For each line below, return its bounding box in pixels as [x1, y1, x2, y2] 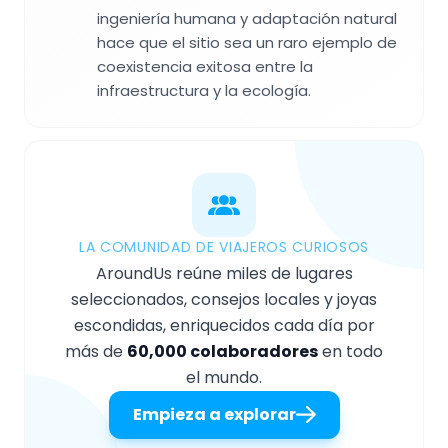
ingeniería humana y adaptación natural [97, 8, 397, 30]
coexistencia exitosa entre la [97, 56, 313, 78]
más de [65, 340, 127, 364]
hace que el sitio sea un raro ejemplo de [97, 32, 397, 54]
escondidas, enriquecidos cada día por [73, 314, 375, 338]
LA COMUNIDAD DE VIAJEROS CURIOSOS [78, 237, 370, 258]
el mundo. [186, 366, 262, 390]
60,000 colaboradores [127, 340, 318, 364]
